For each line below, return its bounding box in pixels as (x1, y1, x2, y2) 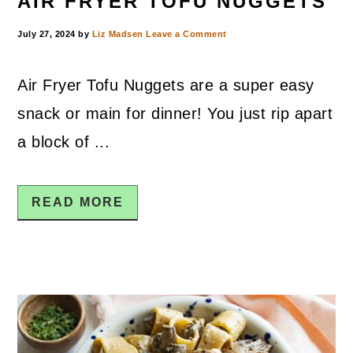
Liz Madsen (91, 29, 143, 39)
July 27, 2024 (17, 29, 76, 39)
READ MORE (32, 195, 124, 210)
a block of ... (17, 133, 110, 151)
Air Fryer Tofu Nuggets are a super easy (17, 76, 314, 95)
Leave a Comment (146, 29, 227, 39)
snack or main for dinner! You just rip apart (17, 105, 333, 123)
